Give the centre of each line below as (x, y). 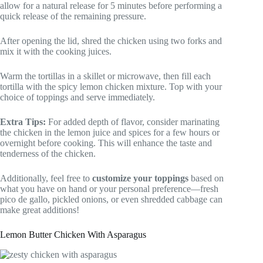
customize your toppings (140, 178)
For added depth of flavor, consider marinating (133, 122)
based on (206, 178)
